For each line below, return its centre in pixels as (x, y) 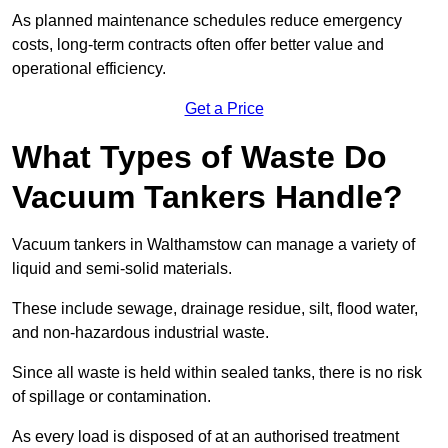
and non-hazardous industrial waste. (140, 333)
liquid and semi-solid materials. (122, 269)
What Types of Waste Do (199, 157)
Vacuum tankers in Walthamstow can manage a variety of (213, 245)
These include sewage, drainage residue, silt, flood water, (215, 309)
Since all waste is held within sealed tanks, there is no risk (217, 373)
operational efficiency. (89, 69)
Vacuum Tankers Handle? (207, 197)
